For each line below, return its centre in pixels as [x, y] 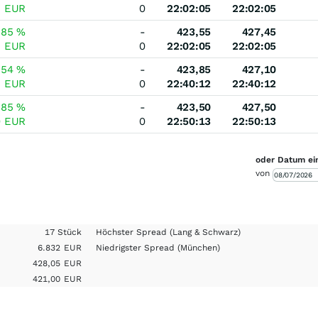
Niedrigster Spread [137, 248]
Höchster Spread [133, 232]
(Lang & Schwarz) [205, 232]
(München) [199, 248]
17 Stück [64, 232]
